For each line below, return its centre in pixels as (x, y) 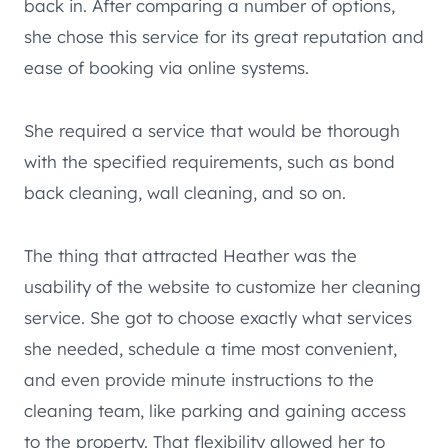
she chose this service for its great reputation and (224, 36)
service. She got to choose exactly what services (218, 317)
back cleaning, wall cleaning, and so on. (185, 192)
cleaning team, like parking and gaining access (215, 410)
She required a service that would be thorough (212, 130)
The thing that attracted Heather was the (190, 255)
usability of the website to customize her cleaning (222, 286)
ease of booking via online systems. (166, 67)
